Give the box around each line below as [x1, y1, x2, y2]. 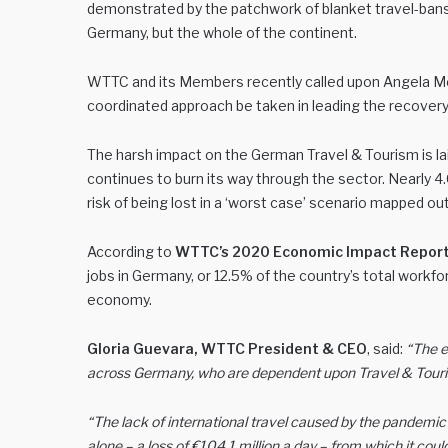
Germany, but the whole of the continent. [87, 24, 357, 41]
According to [87, 243, 175, 260]
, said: [367, 340, 406, 357]
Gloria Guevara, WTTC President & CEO [87, 340, 367, 357]
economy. [87, 291, 152, 308]
